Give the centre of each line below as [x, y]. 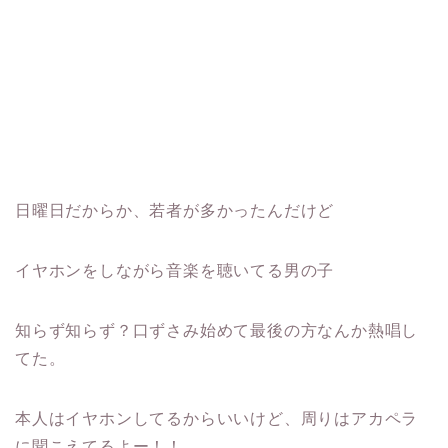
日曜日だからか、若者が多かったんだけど [175, 210]
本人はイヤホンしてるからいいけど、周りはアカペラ [217, 418]
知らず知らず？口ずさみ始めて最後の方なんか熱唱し [217, 330]
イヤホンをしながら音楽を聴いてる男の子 [175, 270]
